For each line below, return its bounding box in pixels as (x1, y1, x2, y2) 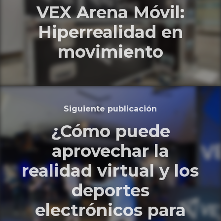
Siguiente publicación (64, 104, 157, 113)
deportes (71, 180, 149, 201)
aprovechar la (51, 140, 169, 161)
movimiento (57, 41, 163, 63)
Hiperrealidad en (37, 22, 183, 43)
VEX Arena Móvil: (36, 2, 184, 23)
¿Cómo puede (50, 120, 170, 142)
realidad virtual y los (22, 160, 199, 181)
